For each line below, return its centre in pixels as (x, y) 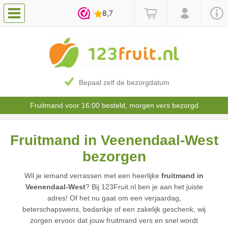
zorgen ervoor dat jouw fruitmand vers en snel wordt (114, 221)
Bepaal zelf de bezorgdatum (124, 83)
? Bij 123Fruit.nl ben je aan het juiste (144, 187)
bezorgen (114, 157)
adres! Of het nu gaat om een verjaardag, (114, 198)
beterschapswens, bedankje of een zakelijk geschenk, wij (114, 209)
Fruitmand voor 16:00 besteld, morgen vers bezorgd (114, 106)
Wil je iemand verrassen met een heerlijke (93, 176)
